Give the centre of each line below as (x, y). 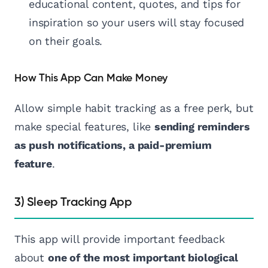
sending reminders (202, 127)
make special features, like (84, 127)
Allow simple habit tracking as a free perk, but (134, 108)
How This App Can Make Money (91, 79)
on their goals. (66, 41)
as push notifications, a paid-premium (113, 145)
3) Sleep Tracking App (73, 202)
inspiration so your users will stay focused (137, 23)
